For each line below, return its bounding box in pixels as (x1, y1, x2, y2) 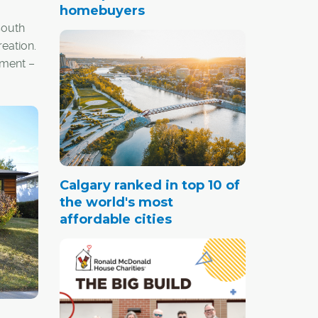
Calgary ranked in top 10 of (59, 177, 240, 193)
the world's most (59, 194, 173, 210)
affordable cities (59, 211, 172, 227)
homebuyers (59, 3, 145, 18)
